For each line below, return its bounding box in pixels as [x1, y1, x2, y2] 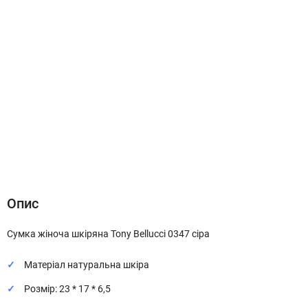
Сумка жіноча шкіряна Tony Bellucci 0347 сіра [7, 228, 210, 239]
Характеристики [52, 156, 116, 166]
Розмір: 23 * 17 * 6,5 [24, 283, 111, 294]
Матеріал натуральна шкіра [24, 259, 149, 270]
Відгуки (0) [133, 156, 174, 166]
